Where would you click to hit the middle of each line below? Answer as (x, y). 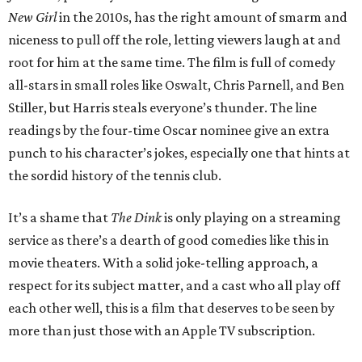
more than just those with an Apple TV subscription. (162, 331)
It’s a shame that (59, 218)
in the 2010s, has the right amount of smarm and (202, 17)
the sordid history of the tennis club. (115, 176)
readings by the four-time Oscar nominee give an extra (169, 130)
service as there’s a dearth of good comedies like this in (168, 240)
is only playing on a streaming (253, 218)
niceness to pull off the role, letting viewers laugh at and (175, 40)
